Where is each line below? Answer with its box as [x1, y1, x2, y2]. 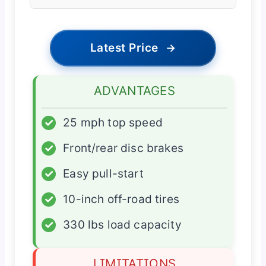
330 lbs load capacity [63, 218, 182, 232]
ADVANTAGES [94, 83, 175, 99]
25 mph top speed [63, 116, 163, 130]
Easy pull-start [63, 167, 144, 181]
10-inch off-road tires [63, 192, 180, 207]
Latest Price [90, 41, 159, 55]
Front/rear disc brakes [63, 141, 184, 156]
